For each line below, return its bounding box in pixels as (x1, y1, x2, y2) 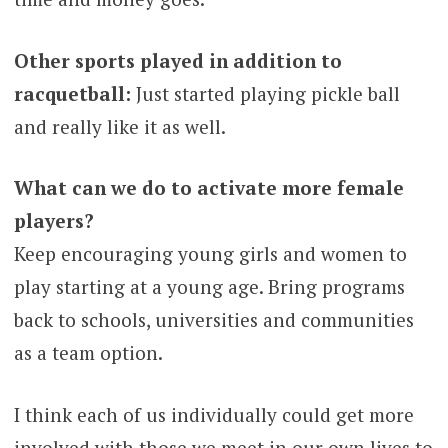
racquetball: (13, 80, 131, 106)
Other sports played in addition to (13, 47, 342, 73)
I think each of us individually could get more (13, 401, 414, 427)
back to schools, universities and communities (13, 307, 414, 333)
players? (13, 208, 94, 234)
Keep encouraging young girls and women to (13, 241, 407, 267)
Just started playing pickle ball (130, 80, 400, 106)
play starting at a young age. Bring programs (13, 274, 405, 300)
